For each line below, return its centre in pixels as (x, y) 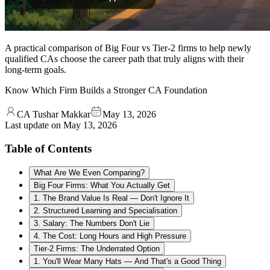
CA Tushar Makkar (54, 114)
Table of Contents (48, 148)
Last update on (34, 125)
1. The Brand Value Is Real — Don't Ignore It (111, 198)
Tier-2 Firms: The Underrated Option (97, 249)
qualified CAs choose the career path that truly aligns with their (124, 58)
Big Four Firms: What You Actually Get (102, 186)
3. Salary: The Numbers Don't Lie (92, 224)
